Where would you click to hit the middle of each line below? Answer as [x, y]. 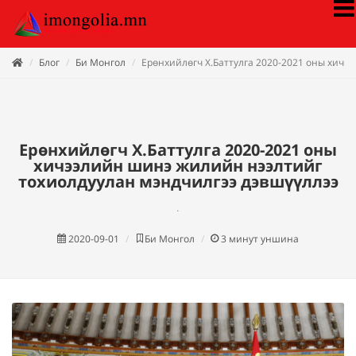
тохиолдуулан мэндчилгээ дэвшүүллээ [178, 182]
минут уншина [264, 239]
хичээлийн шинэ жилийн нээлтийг [178, 166]
